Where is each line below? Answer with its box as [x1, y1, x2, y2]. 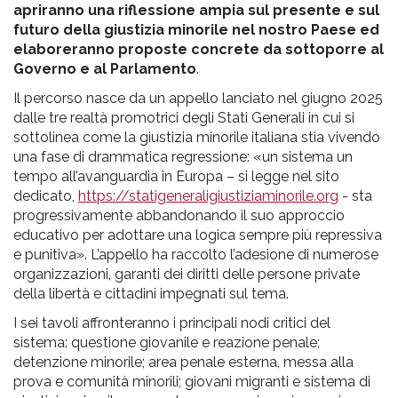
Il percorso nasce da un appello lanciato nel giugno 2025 [13, 89, 383, 107]
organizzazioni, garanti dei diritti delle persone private [13, 265, 360, 283]
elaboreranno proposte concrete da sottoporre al [13, 40, 384, 58]
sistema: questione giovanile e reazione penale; [13, 333, 320, 351]
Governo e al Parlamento [13, 60, 196, 77]
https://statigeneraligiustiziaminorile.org [78, 187, 338, 204]
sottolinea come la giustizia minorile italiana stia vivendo [13, 128, 380, 146]
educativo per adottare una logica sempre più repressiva [13, 226, 382, 243]
